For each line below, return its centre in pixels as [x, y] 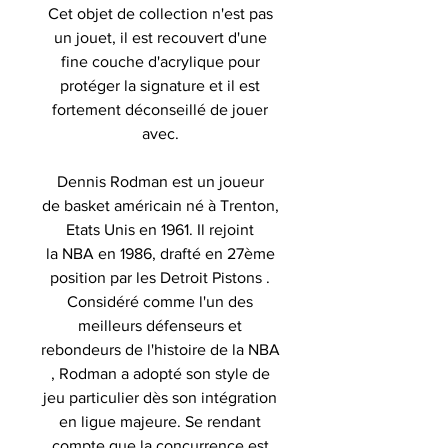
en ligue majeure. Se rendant [160, 421]
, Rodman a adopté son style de [160, 373]
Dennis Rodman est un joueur [160, 181]
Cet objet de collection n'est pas [160, 13]
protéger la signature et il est [160, 85]
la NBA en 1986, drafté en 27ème [160, 253]
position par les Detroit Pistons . [160, 277]
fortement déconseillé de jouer [160, 109]
